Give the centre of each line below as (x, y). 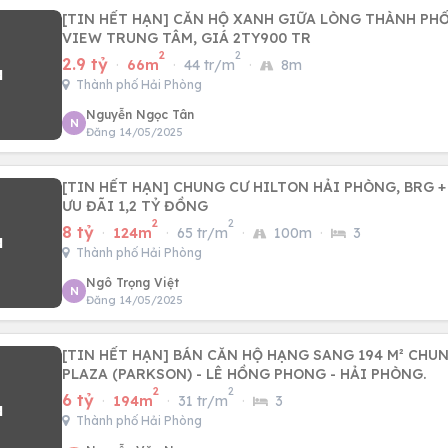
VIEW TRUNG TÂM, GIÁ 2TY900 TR (186, 38)
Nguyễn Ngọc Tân (140, 114)
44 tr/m (209, 65)
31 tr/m (203, 401)
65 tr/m (202, 233)
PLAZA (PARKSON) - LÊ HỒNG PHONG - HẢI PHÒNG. (244, 374)
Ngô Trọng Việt (132, 282)
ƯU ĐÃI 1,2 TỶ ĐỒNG (135, 206)
